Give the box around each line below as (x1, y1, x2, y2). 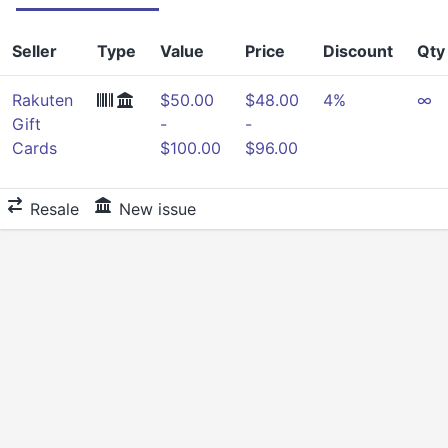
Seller (12, 41, 57, 61)
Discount (323, 41, 393, 61)
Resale (30, 199, 79, 219)
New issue (119, 199, 196, 219)
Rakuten (12, 90, 73, 110)
